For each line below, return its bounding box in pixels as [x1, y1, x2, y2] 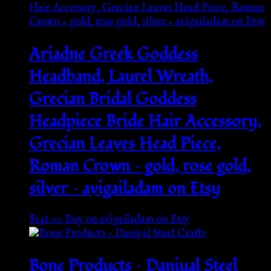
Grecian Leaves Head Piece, [29, 132, 220, 155]
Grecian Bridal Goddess [29, 87, 197, 110]
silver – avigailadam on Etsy [29, 177, 220, 200]
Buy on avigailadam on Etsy [65, 213, 190, 227]
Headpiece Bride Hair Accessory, [29, 109, 261, 132]
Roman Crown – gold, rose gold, [29, 154, 250, 177]
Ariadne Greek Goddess [29, 42, 198, 65]
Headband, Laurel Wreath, [29, 65, 212, 88]
